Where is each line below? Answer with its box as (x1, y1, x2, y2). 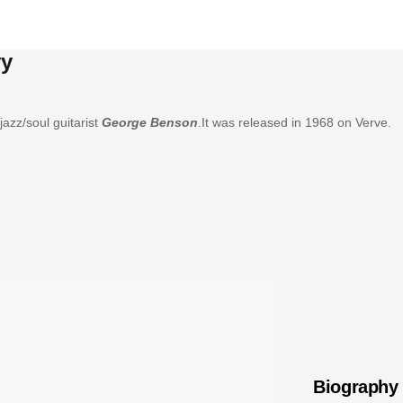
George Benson (101, 114, 198, 130)
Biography (313, 376, 399, 397)
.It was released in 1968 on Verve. (197, 114, 391, 130)
